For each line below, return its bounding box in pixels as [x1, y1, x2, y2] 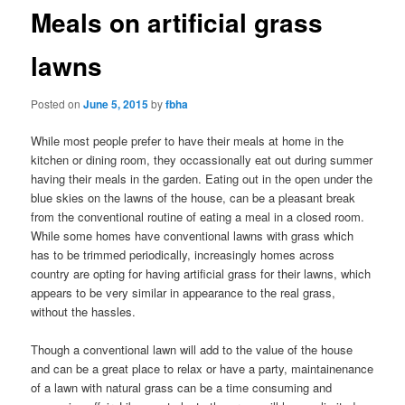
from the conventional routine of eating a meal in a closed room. [31, 208, 365, 225]
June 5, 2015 [83, 95, 149, 112]
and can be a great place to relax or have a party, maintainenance [31, 360, 374, 378]
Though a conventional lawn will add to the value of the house [31, 341, 353, 359]
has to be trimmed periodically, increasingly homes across [31, 246, 335, 263]
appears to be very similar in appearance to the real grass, [31, 284, 336, 301]
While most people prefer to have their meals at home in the [31, 132, 344, 149]
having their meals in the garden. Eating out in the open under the [31, 170, 373, 187]
